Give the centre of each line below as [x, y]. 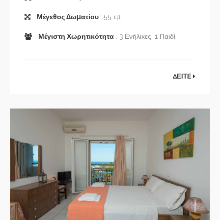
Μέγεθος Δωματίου [68, 17]
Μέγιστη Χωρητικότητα [75, 36]
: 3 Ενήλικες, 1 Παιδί [145, 36]
